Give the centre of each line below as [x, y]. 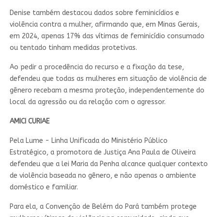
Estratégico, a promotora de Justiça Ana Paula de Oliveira [102, 152]
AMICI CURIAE [29, 121]
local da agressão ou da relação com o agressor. [87, 102]
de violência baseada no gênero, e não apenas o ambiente [103, 175]
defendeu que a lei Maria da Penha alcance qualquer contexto [108, 164]
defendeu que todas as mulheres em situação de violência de [108, 78]
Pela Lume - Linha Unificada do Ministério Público [88, 140]
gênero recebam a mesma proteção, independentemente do [107, 90]
